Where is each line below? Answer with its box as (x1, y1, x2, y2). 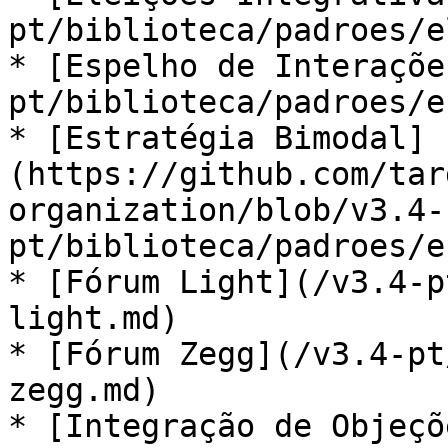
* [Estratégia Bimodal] (8, 120, 426, 156)
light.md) (8, 300, 179, 336)
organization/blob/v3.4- (8, 192, 445, 228)
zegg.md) (8, 372, 160, 408)
